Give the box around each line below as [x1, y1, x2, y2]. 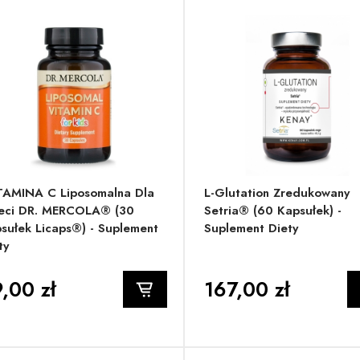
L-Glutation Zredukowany [203, 184, 350, 202]
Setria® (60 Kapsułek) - [203, 202, 342, 220]
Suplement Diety [203, 219, 298, 238]
